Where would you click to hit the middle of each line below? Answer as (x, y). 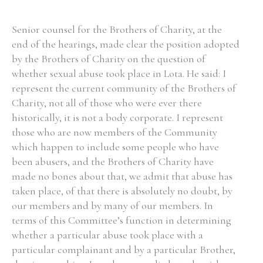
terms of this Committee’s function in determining (122, 220)
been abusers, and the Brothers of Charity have (113, 161)
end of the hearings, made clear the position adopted (126, 44)
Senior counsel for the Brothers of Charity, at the (117, 29)
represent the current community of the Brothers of (124, 88)
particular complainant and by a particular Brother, (124, 249)
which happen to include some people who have (115, 147)
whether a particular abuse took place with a (107, 235)
